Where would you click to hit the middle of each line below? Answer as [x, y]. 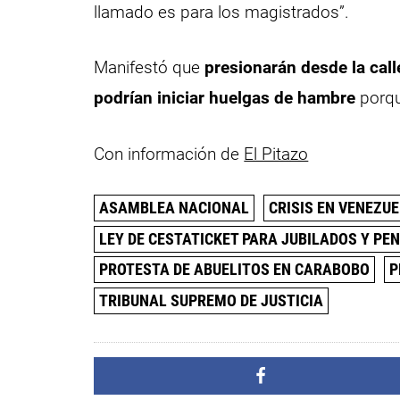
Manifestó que [150, 68]
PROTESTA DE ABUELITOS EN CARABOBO [235, 270]
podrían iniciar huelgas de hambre [225, 98]
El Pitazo [276, 154]
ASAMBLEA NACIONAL [175, 208]
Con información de [169, 154]
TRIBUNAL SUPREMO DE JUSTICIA [212, 300]
